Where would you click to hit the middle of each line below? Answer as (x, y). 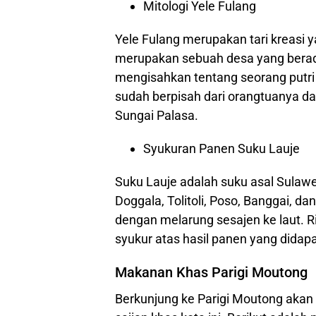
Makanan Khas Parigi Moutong (211, 272)
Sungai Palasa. (157, 115)
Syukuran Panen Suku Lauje (221, 148)
